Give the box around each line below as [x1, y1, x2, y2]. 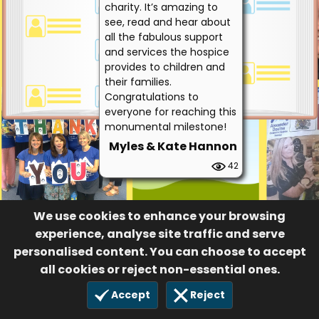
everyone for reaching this [105, 104, 236, 119]
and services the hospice [105, 44, 229, 59]
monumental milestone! [105, 119, 226, 134]
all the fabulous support [105, 29, 223, 44]
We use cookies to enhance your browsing [33, 207, 286, 224]
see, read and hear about [105, 14, 231, 29]
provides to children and [105, 59, 225, 74]
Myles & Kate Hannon [108, 137, 237, 155]
